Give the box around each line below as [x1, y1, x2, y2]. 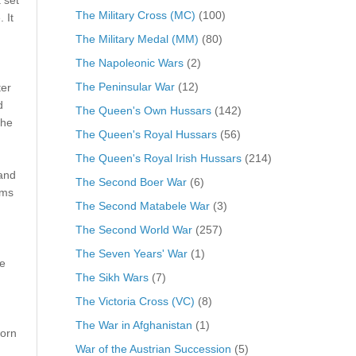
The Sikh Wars [75, 270, 149, 284]
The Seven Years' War [75, 246, 188, 260]
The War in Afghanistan [75, 318, 192, 331]
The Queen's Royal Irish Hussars [75, 151, 242, 164]
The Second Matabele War [75, 199, 210, 212]
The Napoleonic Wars [75, 56, 184, 69]
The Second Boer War [75, 175, 187, 188]
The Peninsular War [75, 79, 175, 93]
